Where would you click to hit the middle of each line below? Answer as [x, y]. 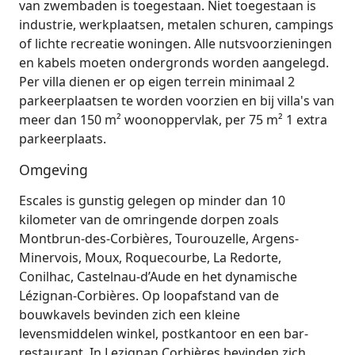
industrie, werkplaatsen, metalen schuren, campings [176, 24]
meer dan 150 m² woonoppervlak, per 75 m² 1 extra [173, 119]
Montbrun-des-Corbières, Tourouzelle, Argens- [159, 239]
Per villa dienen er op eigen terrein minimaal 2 [157, 81]
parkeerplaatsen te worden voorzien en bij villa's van [177, 100]
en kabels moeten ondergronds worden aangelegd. [174, 62]
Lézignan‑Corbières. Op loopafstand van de [149, 296]
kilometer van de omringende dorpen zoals [149, 220]
